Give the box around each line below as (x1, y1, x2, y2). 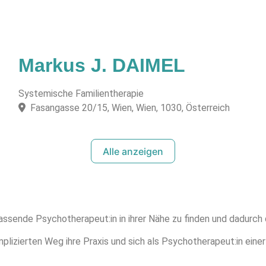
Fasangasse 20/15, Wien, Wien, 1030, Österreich (30, 102, 230, 114)
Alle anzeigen (103, 145, 163, 157)
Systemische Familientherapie (18, 88, 144, 100)
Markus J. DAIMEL (18, 55, 185, 77)
